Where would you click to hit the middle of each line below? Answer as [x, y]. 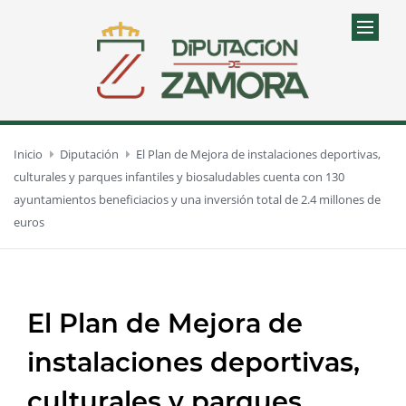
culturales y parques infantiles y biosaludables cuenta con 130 [179, 176]
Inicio [28, 154]
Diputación [90, 154]
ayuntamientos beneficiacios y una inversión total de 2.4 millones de [197, 199]
